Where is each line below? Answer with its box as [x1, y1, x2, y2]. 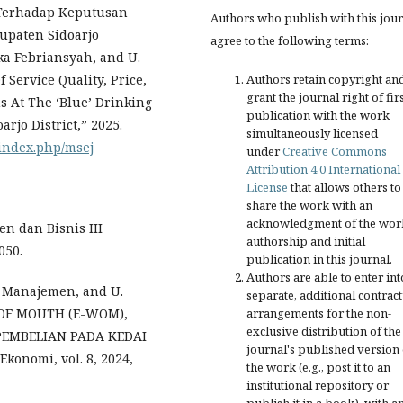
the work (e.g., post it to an [246, 358, 390, 375]
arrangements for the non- [246, 304, 391, 321]
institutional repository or [246, 376, 389, 393]
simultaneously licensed [246, 124, 378, 141]
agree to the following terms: [210, 31, 369, 49]
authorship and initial [246, 232, 365, 249]
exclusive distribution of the [246, 322, 401, 339]
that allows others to [288, 178, 401, 195]
